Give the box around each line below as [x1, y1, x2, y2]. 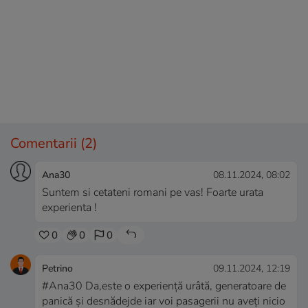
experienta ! [42, 200, 97, 216]
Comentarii [10, 134, 80, 153]
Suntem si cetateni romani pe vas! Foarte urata [42, 185, 263, 201]
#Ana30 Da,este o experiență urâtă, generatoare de [42, 278, 286, 294]
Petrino [42, 262, 73, 276]
